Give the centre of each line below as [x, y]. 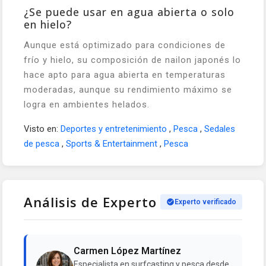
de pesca [43, 144]
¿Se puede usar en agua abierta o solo [129, 12]
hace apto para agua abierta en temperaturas [125, 75]
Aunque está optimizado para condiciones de [125, 45]
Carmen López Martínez [127, 251]
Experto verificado [205, 202]
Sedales [220, 129]
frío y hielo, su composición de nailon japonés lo [132, 60]
